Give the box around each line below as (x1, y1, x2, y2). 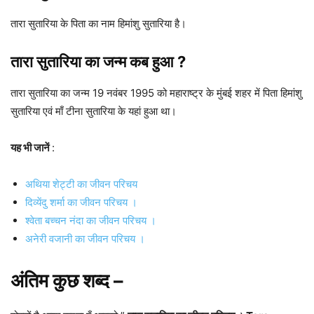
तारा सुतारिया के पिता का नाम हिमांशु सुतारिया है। (11, 17, 186, 31)
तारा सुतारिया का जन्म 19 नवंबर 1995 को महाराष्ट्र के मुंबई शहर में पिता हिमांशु (11, 86, 302, 100)
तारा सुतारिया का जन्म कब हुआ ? (11, 53, 186, 71)
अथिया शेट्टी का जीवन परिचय (25, 177, 140, 191)
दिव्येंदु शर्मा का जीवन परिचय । (25, 196, 137, 210)
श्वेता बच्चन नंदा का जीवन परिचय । (25, 214, 159, 228)
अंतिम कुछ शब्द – (11, 269, 123, 293)
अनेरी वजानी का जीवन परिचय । (25, 232, 145, 246)
